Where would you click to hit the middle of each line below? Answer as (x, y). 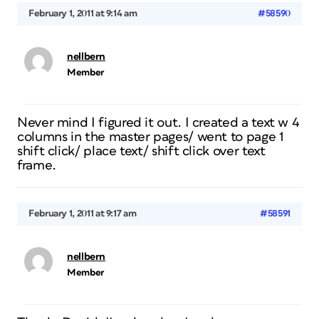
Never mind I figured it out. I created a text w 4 (158, 123)
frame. (37, 166)
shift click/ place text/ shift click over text (141, 151)
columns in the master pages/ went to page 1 (151, 137)
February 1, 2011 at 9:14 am (83, 14)
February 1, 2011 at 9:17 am (83, 214)
